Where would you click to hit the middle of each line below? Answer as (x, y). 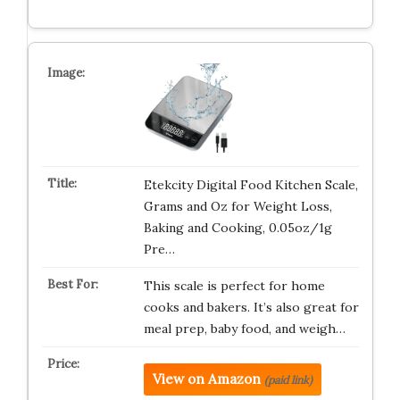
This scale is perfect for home (234, 286)
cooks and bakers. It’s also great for (251, 307)
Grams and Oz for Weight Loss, (237, 206)
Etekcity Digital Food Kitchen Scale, (250, 185)
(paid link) (288, 380)
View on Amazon (206, 379)
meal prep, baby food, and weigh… (244, 329)
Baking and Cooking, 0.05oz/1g (237, 228)
